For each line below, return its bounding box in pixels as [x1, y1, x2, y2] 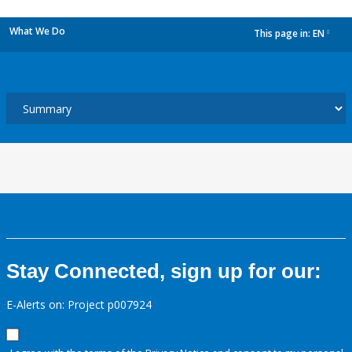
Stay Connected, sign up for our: [6, 259, 321, 283]
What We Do [9, 24, 65, 38]
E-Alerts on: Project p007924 [6, 297, 152, 312]
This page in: [254, 27, 313, 41]
